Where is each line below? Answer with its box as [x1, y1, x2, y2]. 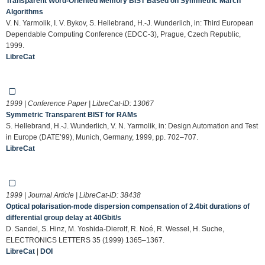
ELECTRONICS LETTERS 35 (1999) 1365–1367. [6, 235, 164, 244]
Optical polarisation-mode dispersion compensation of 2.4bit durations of [6, 202, 250, 211]
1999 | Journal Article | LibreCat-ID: [6, 190, 120, 199]
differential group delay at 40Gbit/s [6, 213, 121, 222]
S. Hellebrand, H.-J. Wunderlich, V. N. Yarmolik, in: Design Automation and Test [6, 121, 258, 130]
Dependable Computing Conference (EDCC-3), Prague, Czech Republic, [6, 30, 241, 38]
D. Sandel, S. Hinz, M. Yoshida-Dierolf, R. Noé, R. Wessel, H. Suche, [6, 224, 224, 233]
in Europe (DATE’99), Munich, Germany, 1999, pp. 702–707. [6, 132, 198, 141]
